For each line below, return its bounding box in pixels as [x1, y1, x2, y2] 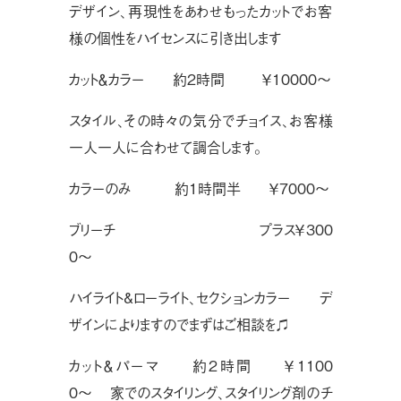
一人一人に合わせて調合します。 [68, 135, 262, 158]
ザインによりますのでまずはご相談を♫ [68, 312, 290, 335]
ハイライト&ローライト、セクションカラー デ [68, 286, 333, 308]
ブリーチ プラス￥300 [68, 218, 333, 240]
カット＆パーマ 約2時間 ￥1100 [68, 354, 333, 376]
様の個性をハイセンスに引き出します [68, 26, 281, 48]
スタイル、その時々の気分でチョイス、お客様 [68, 108, 333, 131]
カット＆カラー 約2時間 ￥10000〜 [68, 67, 330, 90]
